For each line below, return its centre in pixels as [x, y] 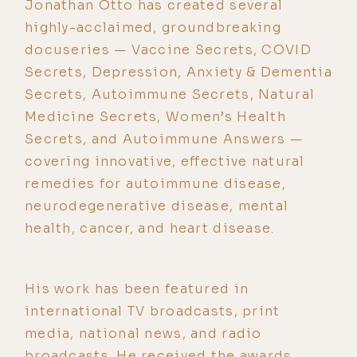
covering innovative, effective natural [165, 161]
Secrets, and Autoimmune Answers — [164, 139]
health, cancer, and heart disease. [150, 228]
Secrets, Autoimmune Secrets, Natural [170, 94]
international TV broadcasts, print [153, 311]
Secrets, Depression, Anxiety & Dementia [178, 72]
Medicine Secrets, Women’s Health [155, 116]
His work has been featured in [137, 288]
